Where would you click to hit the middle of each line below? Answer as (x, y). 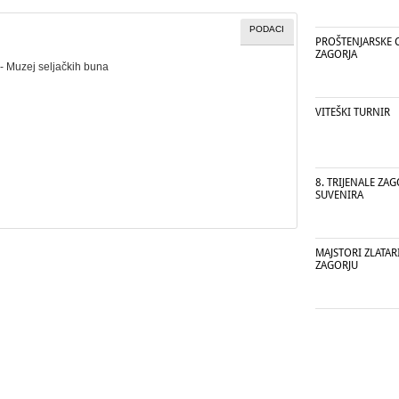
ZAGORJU (337, 265)
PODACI (267, 28)
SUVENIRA (339, 195)
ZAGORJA (336, 54)
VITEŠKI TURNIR (353, 112)
